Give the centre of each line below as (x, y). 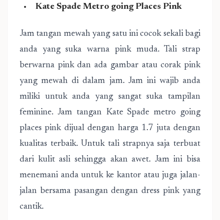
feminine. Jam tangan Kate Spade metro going (110, 112)
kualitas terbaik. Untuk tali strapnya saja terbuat (110, 144)
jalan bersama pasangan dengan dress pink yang (110, 191)
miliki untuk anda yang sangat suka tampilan (110, 97)
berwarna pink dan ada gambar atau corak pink (110, 65)
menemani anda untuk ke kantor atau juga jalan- (110, 175)
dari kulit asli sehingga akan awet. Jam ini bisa (110, 160)
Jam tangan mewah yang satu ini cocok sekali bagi (110, 34)
